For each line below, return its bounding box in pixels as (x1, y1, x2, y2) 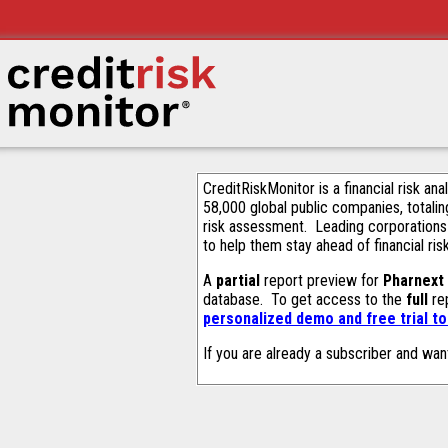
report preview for (260, 271, 383, 290)
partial (216, 271, 260, 290)
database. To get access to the (203, 290, 406, 309)
